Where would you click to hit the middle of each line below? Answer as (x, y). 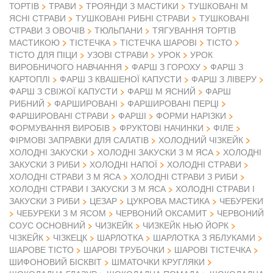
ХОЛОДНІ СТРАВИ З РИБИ (184, 176)
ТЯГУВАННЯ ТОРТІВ (194, 30)
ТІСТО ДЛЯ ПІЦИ (43, 55)
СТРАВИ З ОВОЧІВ (47, 30)
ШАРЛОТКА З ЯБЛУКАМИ (204, 237)
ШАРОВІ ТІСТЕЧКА (213, 250)
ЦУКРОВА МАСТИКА (168, 201)
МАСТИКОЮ (34, 42)
